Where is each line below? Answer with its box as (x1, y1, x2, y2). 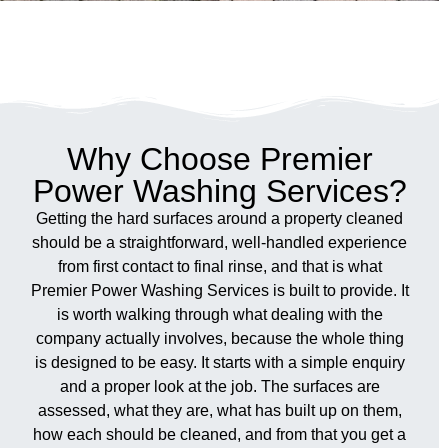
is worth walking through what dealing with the (56, 305, 383, 323)
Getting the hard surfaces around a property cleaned (36, 209, 404, 227)
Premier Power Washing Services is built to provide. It (30, 281, 409, 299)
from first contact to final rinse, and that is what (57, 257, 382, 275)
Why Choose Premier (66, 140, 373, 177)
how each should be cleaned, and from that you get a (33, 425, 407, 443)
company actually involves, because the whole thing (35, 329, 404, 347)
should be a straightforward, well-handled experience (32, 233, 408, 251)
